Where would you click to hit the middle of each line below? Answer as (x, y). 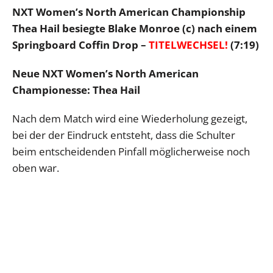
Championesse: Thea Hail (76, 90)
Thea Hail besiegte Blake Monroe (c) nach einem (135, 28)
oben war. (36, 168)
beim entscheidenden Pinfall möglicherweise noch (131, 151)
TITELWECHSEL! (188, 44)
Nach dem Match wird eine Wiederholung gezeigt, (130, 118)
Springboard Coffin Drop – (80, 44)
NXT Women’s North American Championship (129, 12)
